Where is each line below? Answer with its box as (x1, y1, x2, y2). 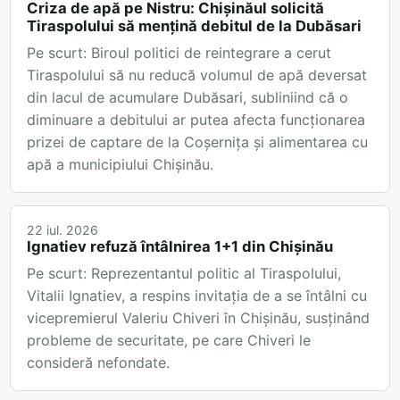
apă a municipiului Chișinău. (27, 155, 213, 174)
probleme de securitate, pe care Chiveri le (27, 331, 311, 350)
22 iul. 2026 (27, 222, 98, 238)
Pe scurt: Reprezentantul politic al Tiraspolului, (27, 264, 341, 283)
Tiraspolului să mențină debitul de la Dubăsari (27, 17, 362, 36)
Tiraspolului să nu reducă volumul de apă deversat (27, 66, 367, 85)
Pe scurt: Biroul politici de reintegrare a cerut (27, 44, 331, 62)
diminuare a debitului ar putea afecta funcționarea (27, 111, 365, 129)
